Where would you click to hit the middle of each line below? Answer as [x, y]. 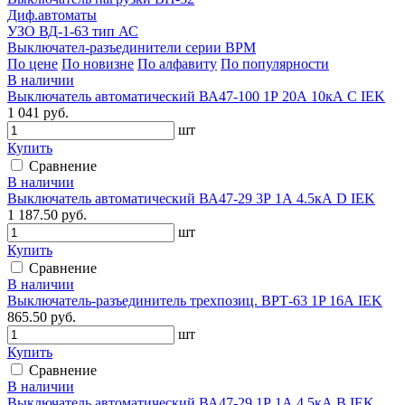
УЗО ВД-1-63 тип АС [73, 31]
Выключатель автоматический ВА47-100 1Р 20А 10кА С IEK [196, 96]
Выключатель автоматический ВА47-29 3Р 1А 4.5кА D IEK [191, 198]
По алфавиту [177, 63]
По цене [33, 63]
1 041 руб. [38, 112]
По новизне [98, 63]
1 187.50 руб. [47, 214]
